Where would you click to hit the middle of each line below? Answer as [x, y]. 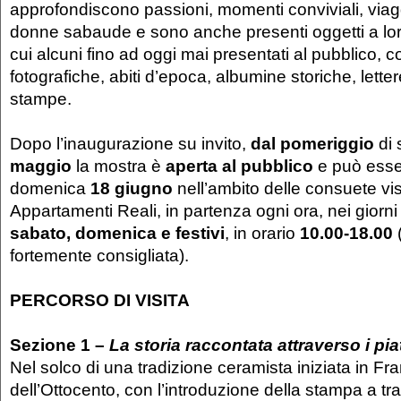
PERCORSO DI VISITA [102, 299]
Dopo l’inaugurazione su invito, [130, 143]
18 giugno [132, 188]
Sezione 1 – [60, 344]
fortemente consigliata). [99, 255]
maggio [41, 165]
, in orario [262, 232]
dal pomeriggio [312, 143]
